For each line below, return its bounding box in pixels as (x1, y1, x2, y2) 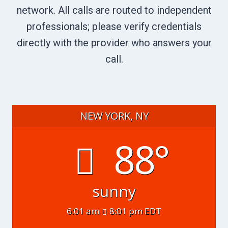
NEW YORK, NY (79, 108, 149, 123)
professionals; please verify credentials (26, 20, 202, 33)
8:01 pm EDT (109, 205, 162, 217)
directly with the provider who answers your (16, 36, 212, 49)
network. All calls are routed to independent (16, 4, 212, 16)
